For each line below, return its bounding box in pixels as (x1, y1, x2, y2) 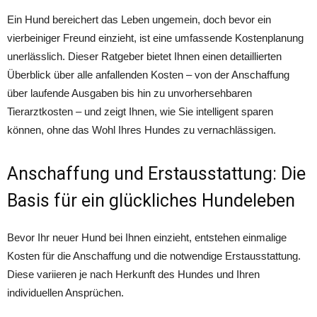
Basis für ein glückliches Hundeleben (7, 190, 295, 211)
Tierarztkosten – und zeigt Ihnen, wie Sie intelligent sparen (7, 105, 273, 117)
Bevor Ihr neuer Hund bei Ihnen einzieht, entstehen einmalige (7, 231, 287, 243)
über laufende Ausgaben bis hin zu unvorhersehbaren (7, 87, 252, 99)
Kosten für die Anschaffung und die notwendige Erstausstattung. (7, 250, 301, 262)
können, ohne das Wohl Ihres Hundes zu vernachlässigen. (7, 124, 276, 136)
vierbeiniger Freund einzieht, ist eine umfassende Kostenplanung (7, 32, 304, 44)
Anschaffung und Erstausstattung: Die (7, 163, 306, 184)
